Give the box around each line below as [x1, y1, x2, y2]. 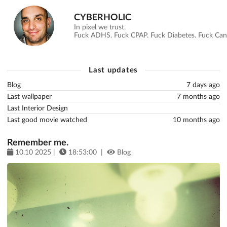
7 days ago [186, 80, 220, 89]
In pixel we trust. [74, 22, 126, 31]
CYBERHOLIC [74, 11, 131, 23]
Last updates [89, 64, 138, 74]
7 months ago [177, 91, 220, 100]
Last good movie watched [7, 115, 87, 124]
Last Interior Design [7, 103, 68, 112]
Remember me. [7, 136, 68, 148]
